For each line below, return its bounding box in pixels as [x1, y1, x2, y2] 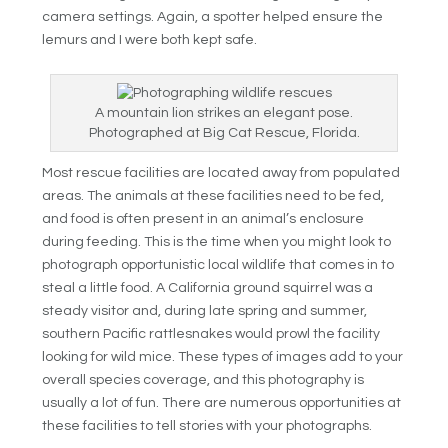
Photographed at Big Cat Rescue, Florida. [88, 126, 360, 141]
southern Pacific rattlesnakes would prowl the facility [42, 327, 381, 342]
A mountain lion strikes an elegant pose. [95, 106, 353, 121]
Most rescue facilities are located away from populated [42, 166, 401, 181]
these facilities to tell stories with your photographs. [42, 419, 373, 434]
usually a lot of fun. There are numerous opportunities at [42, 396, 402, 411]
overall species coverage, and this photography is [42, 373, 365, 388]
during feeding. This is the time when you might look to [42, 235, 392, 250]
